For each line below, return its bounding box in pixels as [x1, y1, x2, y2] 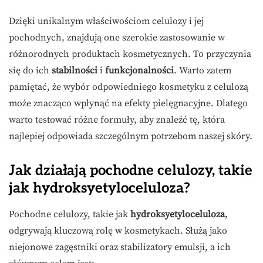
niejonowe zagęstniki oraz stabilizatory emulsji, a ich [9, 241, 231, 254]
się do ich [9, 65, 52, 77]
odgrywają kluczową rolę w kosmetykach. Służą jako [9, 225, 227, 237]
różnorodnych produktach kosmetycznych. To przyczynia [9, 48, 251, 60]
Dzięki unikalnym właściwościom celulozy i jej [9, 15, 204, 28]
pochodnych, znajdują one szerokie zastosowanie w [9, 32, 225, 44]
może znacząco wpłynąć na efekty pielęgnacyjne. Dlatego [9, 97, 248, 110]
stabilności [52, 65, 97, 77]
